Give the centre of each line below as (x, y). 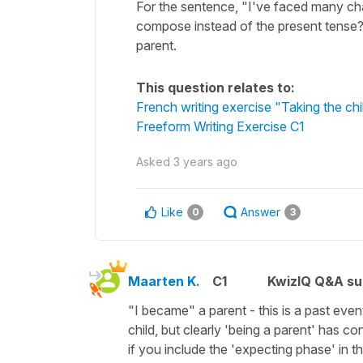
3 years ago (205, 161)
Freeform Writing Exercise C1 (220, 126)
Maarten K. (164, 281)
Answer (261, 211)
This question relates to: (216, 87)
